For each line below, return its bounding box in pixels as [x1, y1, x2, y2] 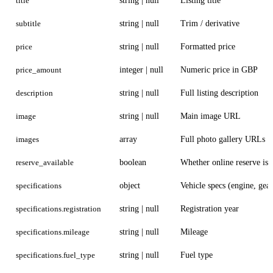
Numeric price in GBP [180, 65, 258, 74]
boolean [119, 157, 146, 167]
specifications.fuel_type [15, 250, 95, 260]
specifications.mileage [15, 227, 90, 236]
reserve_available [15, 157, 74, 167]
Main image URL [180, 111, 241, 121]
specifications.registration [15, 204, 101, 213]
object [119, 180, 140, 190]
